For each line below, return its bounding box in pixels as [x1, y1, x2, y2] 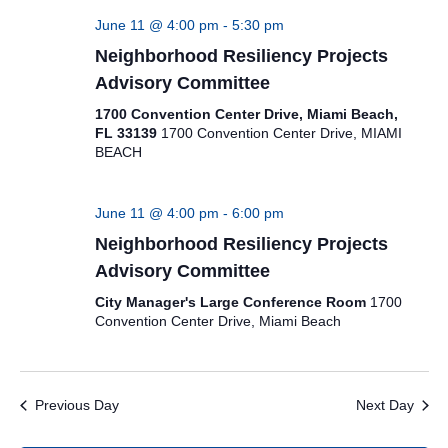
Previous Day [34, 397, 119, 413]
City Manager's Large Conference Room [94, 294, 370, 310]
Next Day [355, 397, 414, 413]
